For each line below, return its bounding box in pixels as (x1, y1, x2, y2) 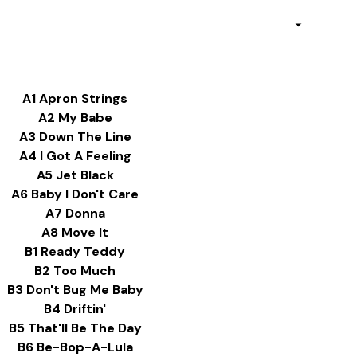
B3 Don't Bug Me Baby (6, 281, 143, 298)
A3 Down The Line (18, 128, 131, 145)
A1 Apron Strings (22, 90, 127, 107)
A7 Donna (45, 205, 105, 222)
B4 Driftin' (44, 300, 106, 317)
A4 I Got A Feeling (18, 147, 131, 164)
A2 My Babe (37, 109, 112, 126)
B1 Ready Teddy (25, 243, 125, 260)
